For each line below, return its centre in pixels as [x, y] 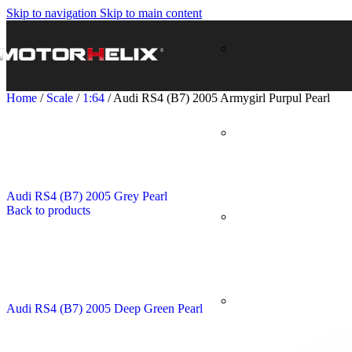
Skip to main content [151, 13]
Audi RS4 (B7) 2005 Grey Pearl [87, 196]
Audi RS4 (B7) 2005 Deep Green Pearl [104, 308]
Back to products [48, 210]
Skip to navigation [53, 13]
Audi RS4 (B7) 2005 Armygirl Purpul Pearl [222, 98]
